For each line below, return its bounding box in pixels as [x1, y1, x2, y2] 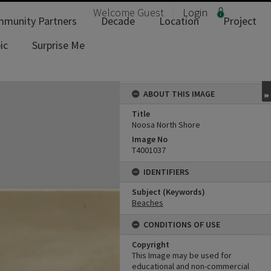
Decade [101, 14, 135, 28]
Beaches [132, 197, 163, 208]
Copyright [132, 239, 169, 250]
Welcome [93, 5, 137, 19]
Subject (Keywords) [132, 186, 205, 197]
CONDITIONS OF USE [143, 219, 220, 230]
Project [223, 14, 256, 28]
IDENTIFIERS [143, 166, 189, 177]
